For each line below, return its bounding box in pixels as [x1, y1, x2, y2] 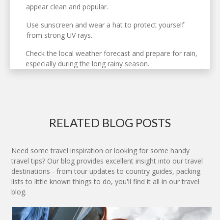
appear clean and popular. [26, 2, 109, 12]
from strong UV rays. [27, 30, 93, 40]
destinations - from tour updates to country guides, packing [11, 166, 200, 176]
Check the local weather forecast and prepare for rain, [25, 49, 197, 58]
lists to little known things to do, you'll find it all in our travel [11, 177, 199, 187]
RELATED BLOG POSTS [49, 115, 171, 130]
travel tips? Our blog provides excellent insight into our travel [11, 156, 203, 166]
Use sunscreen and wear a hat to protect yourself [27, 20, 185, 30]
